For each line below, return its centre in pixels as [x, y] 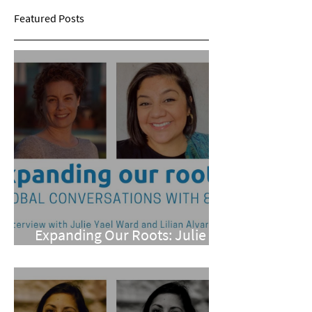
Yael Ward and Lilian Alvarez [123, 254]
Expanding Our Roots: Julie [120, 234]
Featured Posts [49, 18]
